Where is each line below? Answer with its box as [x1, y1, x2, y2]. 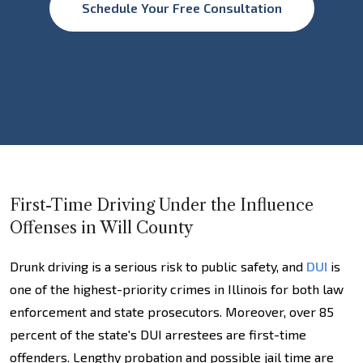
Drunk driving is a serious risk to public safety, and [10, 258, 306, 274]
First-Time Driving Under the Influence [10, 195, 314, 215]
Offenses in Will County [10, 218, 193, 237]
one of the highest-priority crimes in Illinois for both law [10, 281, 344, 297]
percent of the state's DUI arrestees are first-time [10, 327, 306, 342]
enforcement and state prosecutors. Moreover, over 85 [10, 304, 334, 319]
